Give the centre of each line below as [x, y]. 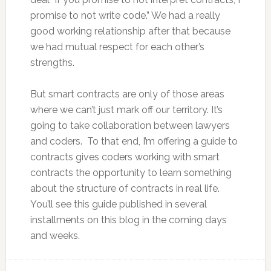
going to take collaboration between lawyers [130, 126]
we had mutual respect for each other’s [117, 47]
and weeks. [55, 236]
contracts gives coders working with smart [125, 157]
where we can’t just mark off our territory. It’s [126, 110]
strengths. [52, 63]
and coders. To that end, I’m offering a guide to [134, 141]
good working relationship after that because [130, 31]
